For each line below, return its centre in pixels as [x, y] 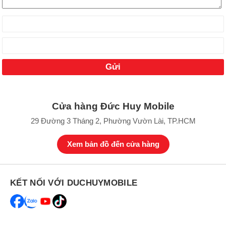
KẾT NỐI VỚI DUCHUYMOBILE [74, 183]
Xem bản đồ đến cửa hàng [113, 144]
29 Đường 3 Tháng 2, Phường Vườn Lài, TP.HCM [113, 121]
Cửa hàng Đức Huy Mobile [113, 106]
